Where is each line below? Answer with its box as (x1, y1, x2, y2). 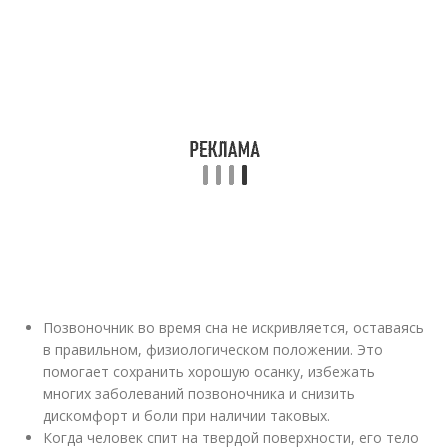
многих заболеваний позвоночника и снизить (43, 384, 356, 403)
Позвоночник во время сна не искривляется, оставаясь (43, 318, 425, 337)
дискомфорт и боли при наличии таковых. (43, 406, 331, 425)
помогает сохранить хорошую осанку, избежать (43, 362, 376, 381)
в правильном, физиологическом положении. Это (43, 340, 384, 359)
